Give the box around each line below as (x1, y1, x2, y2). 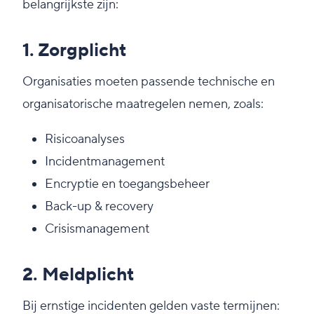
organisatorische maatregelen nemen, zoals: (22, 95, 264, 112)
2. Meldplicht (22, 262, 134, 287)
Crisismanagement (45, 220, 149, 237)
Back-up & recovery (45, 198, 153, 214)
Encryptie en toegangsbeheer (45, 175, 210, 192)
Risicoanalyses (45, 130, 125, 147)
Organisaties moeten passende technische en (22, 73, 275, 90)
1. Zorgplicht (22, 38, 126, 62)
